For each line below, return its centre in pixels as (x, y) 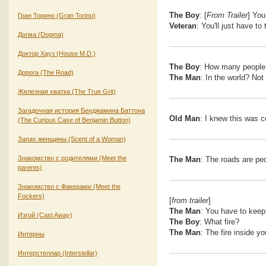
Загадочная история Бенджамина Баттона (81, 110)
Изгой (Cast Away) (45, 215)
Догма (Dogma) (41, 34)
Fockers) (31, 196)
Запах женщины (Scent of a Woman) (72, 139)
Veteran (183, 26)
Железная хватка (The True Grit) (67, 91)
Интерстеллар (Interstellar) (58, 253)
